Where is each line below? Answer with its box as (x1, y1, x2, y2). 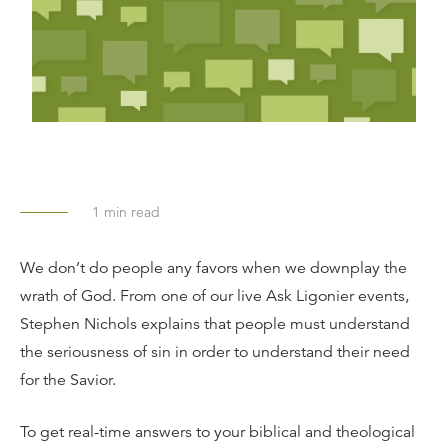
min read (100, 203, 160, 221)
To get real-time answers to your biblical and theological (20, 422, 415, 442)
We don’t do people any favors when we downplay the (20, 258, 407, 278)
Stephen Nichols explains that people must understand (20, 314, 410, 334)
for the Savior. (20, 370, 116, 390)
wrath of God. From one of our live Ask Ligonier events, (20, 286, 409, 306)
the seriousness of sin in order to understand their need (20, 342, 410, 362)
